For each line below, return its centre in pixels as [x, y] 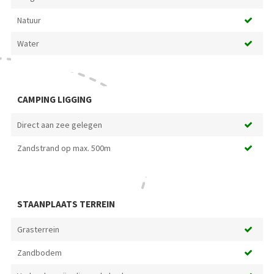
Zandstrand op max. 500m [64, 148]
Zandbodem [39, 253]
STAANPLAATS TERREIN [66, 204]
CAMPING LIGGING [54, 100]
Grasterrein [38, 230]
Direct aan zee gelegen [59, 125]
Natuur [29, 20]
